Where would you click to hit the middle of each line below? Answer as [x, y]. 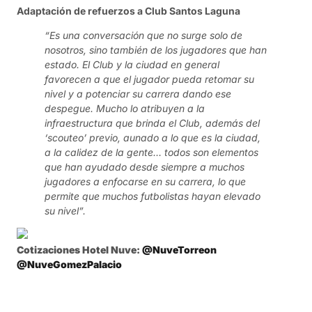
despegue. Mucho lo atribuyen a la [125, 109]
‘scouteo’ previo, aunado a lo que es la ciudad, [153, 138]
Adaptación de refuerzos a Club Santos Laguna [128, 10]
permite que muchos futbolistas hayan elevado [153, 196]
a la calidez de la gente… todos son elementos [151, 153]
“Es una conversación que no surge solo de [143, 36]
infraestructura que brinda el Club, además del [152, 123]
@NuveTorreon [179, 250]
